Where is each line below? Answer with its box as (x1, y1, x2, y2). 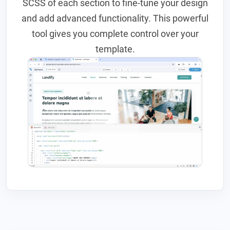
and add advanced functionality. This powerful (22, 12, 208, 24)
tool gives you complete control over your (31, 28, 199, 39)
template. (95, 43, 135, 54)
